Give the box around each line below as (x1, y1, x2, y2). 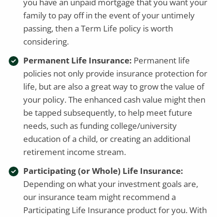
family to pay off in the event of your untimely (23, 9, 195, 21)
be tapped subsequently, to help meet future (23, 107, 193, 118)
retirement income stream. (23, 146, 126, 157)
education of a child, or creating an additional (23, 133, 191, 144)
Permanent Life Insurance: (23, 54, 132, 66)
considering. (23, 35, 69, 47)
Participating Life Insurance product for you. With (23, 204, 207, 216)
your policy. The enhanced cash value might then (23, 93, 206, 105)
